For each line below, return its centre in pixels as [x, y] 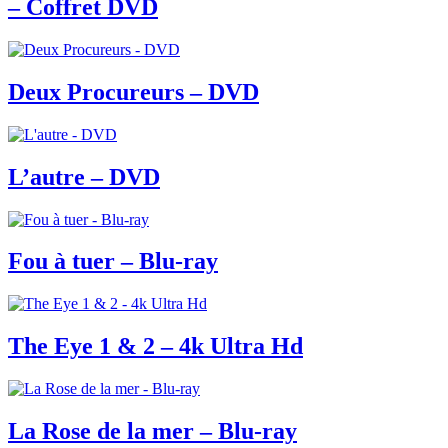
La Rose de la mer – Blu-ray [152, 431]
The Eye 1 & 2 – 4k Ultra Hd [155, 346]
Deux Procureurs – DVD [133, 91]
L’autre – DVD [84, 176]
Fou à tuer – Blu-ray [113, 261]
